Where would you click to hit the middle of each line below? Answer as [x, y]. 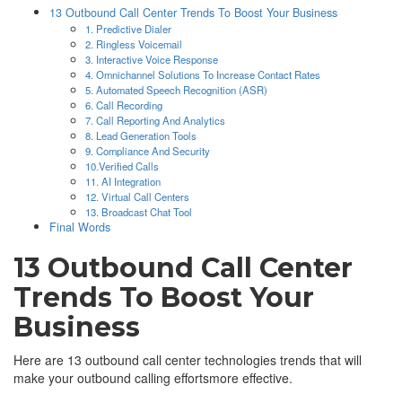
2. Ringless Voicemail [134, 44]
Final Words [80, 227]
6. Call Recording [124, 105]
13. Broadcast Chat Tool [139, 211]
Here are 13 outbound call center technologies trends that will [188, 359]
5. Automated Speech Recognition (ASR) [176, 89]
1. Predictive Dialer [128, 28]
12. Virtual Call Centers [137, 196]
